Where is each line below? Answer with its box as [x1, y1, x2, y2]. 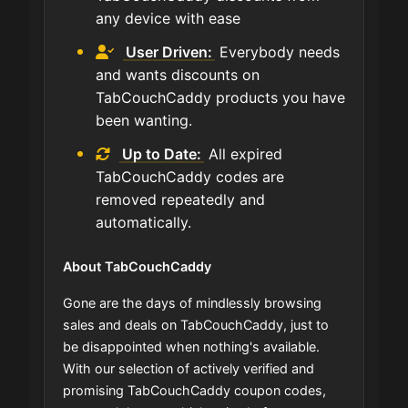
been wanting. [96, 111, 192, 130]
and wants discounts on [96, 66, 260, 85]
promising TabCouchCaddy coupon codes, [63, 382, 326, 399]
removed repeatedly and [96, 190, 265, 209]
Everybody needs [215, 43, 341, 62]
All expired [204, 145, 283, 164]
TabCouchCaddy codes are [96, 168, 284, 187]
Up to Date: [122, 145, 202, 164]
